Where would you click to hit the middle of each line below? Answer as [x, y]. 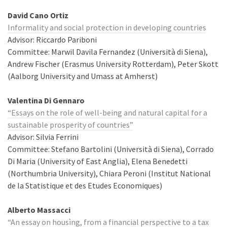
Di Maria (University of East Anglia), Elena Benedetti [98, 161]
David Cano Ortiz [38, 15]
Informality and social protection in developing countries [107, 27]
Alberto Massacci [39, 210]
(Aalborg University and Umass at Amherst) [83, 76]
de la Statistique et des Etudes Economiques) [85, 185]
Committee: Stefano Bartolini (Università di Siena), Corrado [111, 149]
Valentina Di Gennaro [46, 100]
